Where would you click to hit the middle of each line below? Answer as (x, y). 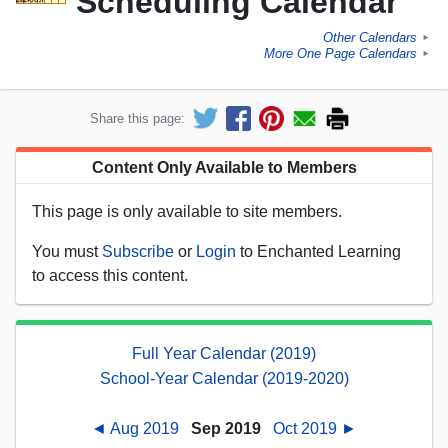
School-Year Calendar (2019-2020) (224, 378)
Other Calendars (370, 38)
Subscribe (138, 251)
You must (67, 251)
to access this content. (110, 275)
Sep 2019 (226, 428)
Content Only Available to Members (224, 167)
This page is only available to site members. (187, 211)
